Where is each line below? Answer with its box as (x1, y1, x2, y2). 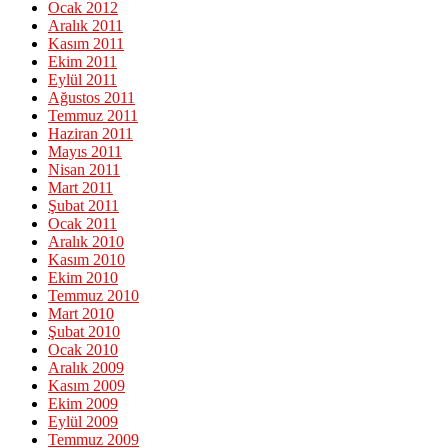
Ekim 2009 (48, 395, 118, 413)
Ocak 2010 (48, 341, 118, 359)
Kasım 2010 (48, 251, 125, 269)
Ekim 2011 (48, 53, 117, 71)
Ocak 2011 (48, 215, 117, 233)
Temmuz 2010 (48, 287, 139, 305)
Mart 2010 (48, 305, 114, 323)
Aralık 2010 (48, 233, 124, 251)
